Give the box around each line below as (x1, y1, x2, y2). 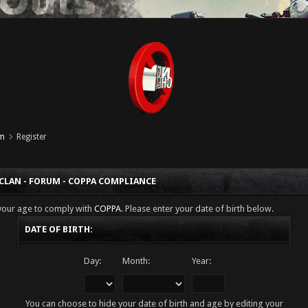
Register (16, 132, 47, 142)
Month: (122, 256, 150, 266)
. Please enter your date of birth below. (120, 203, 274, 214)
